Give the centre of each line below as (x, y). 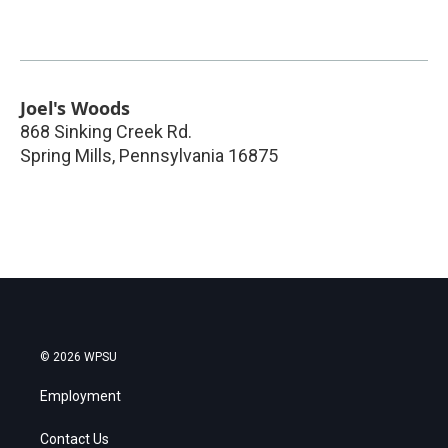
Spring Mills (66, 156)
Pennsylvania (171, 156)
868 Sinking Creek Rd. (106, 132)
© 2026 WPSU (78, 357)
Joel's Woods (75, 108)
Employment (80, 396)
